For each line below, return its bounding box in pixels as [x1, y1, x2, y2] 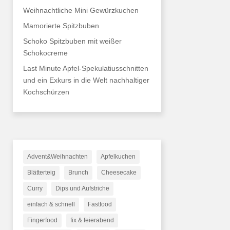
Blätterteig [27, 168, 55, 176]
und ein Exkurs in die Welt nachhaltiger [23, 75, 149, 84]
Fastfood [87, 200, 112, 208]
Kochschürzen [23, 87, 69, 96]
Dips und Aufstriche [55, 184, 109, 192]
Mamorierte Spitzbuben [23, 21, 99, 30]
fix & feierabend [70, 216, 114, 224]
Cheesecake [101, 168, 137, 176]
